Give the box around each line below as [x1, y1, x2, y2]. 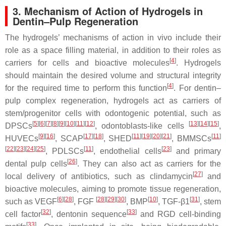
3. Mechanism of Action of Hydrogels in [13, 3, 203, 18]
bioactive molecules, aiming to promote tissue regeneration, [5, 184, 221, 193]
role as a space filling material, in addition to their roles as [5, 45, 221, 54]
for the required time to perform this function [5, 83, 167, 92]
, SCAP [55, 134, 83, 143]
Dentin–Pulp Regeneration [13, 13, 138, 28]
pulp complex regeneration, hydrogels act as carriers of [5, 96, 221, 105]
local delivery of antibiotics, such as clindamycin [5, 172, 193, 181]
